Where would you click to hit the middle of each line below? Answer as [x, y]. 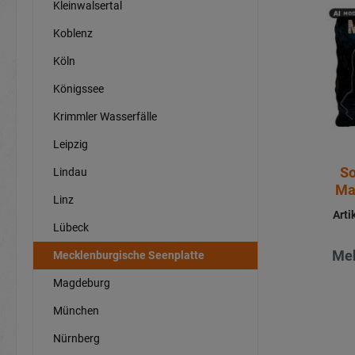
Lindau [70, 172]
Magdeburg [82, 282]
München [76, 310]
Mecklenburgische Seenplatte [129, 255]
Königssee [78, 88]
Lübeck [71, 227]
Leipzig [71, 144]
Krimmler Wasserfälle [105, 116]
